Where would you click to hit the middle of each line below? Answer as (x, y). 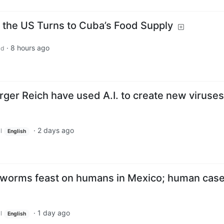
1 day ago (53, 212)
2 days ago (55, 130)
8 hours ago (30, 48)
